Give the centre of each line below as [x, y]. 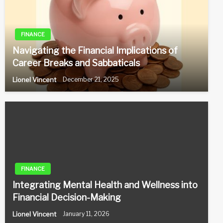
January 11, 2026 [86, 214]
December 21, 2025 [91, 79]
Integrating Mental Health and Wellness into [105, 185]
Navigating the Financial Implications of [95, 50]
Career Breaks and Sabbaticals [76, 63]
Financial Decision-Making [67, 197]
